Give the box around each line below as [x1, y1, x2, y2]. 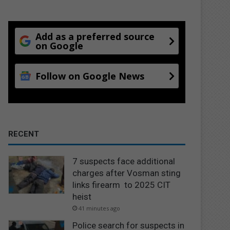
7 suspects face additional [72, 156, 176, 166]
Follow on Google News [35, 69, 145, 82]
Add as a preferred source [35, 30, 155, 43]
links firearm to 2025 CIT [72, 179, 171, 190]
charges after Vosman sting [72, 167, 181, 178]
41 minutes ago [79, 204, 121, 212]
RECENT [8, 129, 40, 139]
